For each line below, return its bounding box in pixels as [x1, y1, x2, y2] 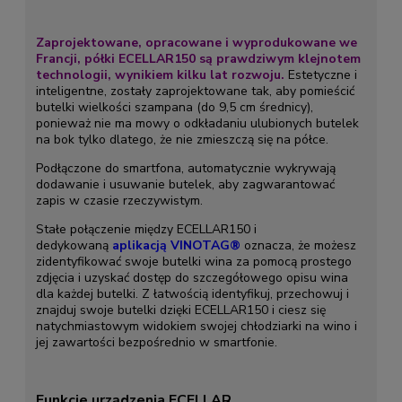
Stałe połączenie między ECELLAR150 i [35, 220, 257, 238]
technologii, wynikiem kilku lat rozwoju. [35, 66, 284, 83]
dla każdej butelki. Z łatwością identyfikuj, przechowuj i [35, 284, 349, 302]
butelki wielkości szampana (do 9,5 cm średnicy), [35, 98, 313, 116]
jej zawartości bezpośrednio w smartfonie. [35, 333, 277, 351]
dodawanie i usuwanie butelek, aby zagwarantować [35, 175, 335, 193]
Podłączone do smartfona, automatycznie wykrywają [35, 159, 336, 177]
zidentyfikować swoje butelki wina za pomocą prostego [35, 252, 352, 270]
